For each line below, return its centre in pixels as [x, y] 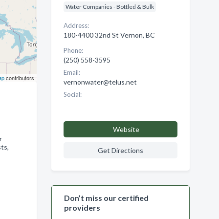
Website [126, 129]
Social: [72, 94]
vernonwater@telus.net [100, 82]
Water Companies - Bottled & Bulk [109, 7]
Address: [76, 25]
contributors [19, 78]
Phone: [73, 50]
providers [82, 208]
